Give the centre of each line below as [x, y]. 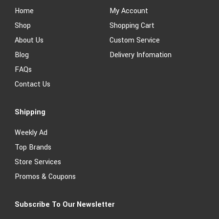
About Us [29, 40]
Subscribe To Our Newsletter [65, 204]
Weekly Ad [31, 132]
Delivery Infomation [141, 55]
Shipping [30, 112]
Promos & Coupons [45, 176]
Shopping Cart [132, 25]
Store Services [38, 162]
